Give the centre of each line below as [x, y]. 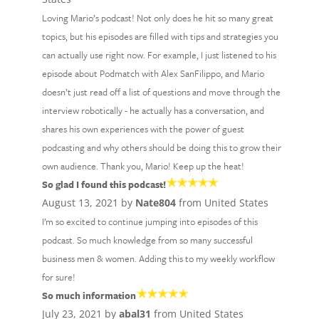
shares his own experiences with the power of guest [143, 129]
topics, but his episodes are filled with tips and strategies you [160, 36]
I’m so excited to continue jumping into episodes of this [150, 221]
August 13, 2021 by [88, 203]
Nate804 [155, 203]
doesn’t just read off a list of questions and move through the [161, 92]
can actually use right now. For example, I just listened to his [159, 55]
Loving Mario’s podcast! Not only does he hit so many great [157, 18]
